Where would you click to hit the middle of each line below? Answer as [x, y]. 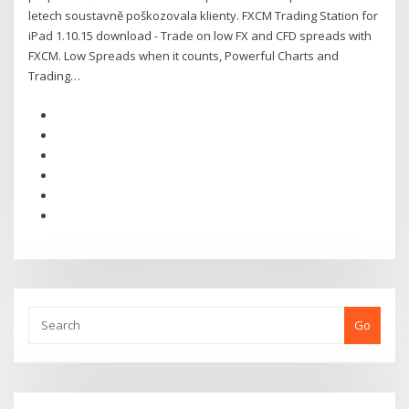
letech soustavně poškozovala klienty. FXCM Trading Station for [204, 16]
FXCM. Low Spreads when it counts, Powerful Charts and [184, 56]
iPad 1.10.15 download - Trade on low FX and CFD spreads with [200, 36]
